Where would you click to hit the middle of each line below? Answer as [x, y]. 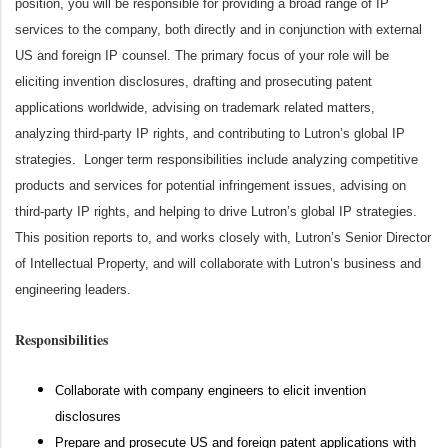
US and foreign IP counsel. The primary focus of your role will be [202, 55]
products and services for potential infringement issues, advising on [210, 185]
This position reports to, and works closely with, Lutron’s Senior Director [223, 237]
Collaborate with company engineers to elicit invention [210, 390]
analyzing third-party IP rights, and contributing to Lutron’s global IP [210, 133]
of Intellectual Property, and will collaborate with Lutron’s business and [218, 263]
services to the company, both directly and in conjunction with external [218, 29]
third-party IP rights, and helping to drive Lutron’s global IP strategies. [216, 211]
